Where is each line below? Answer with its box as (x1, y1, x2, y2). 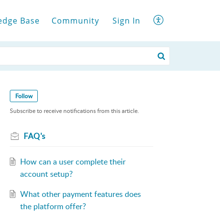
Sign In (112, 15, 140, 26)
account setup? (20, 168, 73, 180)
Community (52, 15, 99, 26)
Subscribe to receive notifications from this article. (10, 107, 139, 115)
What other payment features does (20, 189, 141, 200)
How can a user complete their (20, 156, 126, 167)
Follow (15, 92, 32, 100)
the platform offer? (20, 201, 86, 212)
